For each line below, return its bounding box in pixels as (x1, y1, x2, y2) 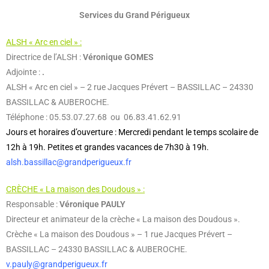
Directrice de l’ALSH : (6, 52, 83, 62)
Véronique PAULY (59, 199, 125, 209)
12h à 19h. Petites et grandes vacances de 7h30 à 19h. (6, 142, 209, 152)
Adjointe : (6, 67, 42, 77)
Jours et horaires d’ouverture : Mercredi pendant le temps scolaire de (6, 127, 258, 137)
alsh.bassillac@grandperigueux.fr (6, 157, 133, 167)
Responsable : (6, 199, 59, 209)
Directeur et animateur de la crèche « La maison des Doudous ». (6, 214, 240, 224)
